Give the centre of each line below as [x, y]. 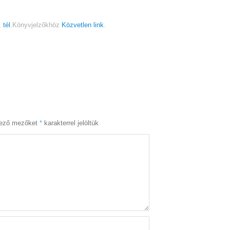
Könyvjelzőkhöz [37, 25]
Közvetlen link [83, 25]
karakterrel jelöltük [70, 123]
